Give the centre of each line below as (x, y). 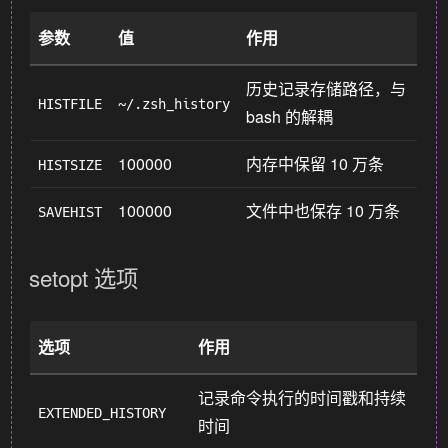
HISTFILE (70, 103)
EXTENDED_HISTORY (102, 413)
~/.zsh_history (174, 103)
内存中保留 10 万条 (315, 163)
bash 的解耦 (290, 116)
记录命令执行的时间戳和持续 (302, 397)
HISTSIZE (70, 164)
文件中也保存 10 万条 (323, 210)
